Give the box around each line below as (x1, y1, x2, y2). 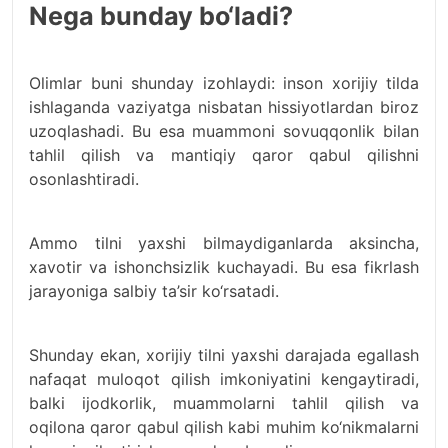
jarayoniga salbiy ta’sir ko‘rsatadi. (29, 281, 279, 302)
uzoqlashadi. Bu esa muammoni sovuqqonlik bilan (29, 121, 419, 142)
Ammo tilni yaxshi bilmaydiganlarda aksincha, (29, 233, 419, 254)
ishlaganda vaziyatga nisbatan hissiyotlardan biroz (29, 97, 419, 118)
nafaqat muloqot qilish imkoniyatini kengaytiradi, (29, 369, 419, 390)
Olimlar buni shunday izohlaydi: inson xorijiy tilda (29, 73, 419, 94)
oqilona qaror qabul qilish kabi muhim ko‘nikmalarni (29, 417, 419, 438)
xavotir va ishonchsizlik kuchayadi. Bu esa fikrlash (29, 257, 419, 278)
